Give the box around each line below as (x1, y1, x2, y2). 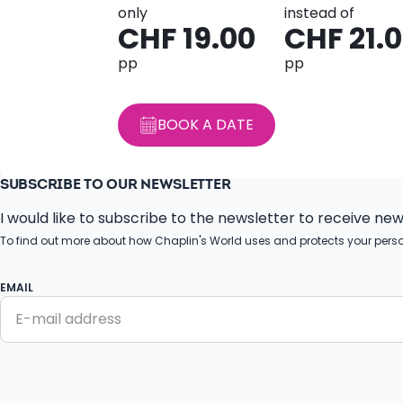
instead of (283, 3, 354, 23)
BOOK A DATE (157, 114, 254, 135)
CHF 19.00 (117, 18, 255, 58)
